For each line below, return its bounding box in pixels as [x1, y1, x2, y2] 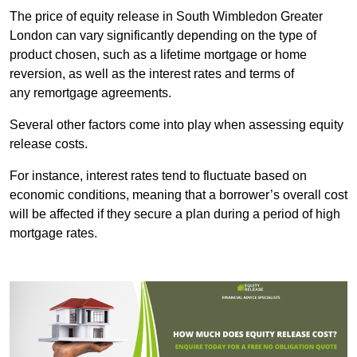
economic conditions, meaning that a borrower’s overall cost [10, 188, 347, 202]
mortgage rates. [10, 226, 97, 241]
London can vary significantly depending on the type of [10, 29, 316, 43]
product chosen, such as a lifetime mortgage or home [10, 48, 307, 62]
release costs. [10, 137, 88, 151]
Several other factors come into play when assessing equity [10, 118, 343, 132]
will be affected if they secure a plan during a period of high [10, 207, 340, 222]
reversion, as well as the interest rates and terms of [10, 67, 294, 81]
